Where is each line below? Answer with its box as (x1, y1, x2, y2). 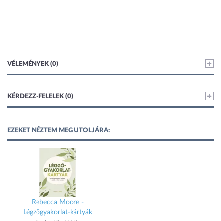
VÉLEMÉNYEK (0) (7, 61, 58, 67)
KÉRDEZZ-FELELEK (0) (7, 93, 73, 100)
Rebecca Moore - (32, 199, 84, 206)
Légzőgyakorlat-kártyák (23, 209, 92, 216)
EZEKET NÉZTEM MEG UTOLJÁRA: (7, 127, 110, 134)
